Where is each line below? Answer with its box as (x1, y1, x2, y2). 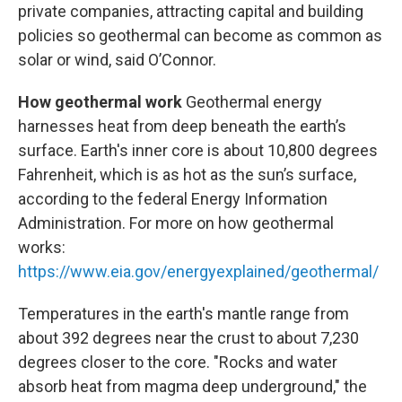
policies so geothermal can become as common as (18, 26, 382, 46)
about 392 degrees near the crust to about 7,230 (18, 328, 359, 348)
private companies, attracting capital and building (18, 2, 363, 22)
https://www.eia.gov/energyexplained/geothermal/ (18, 262, 379, 282)
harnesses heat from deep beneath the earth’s (18, 117, 346, 136)
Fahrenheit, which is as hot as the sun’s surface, (18, 165, 356, 185)
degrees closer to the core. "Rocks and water (18, 353, 337, 372)
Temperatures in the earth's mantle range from (18, 304, 349, 324)
